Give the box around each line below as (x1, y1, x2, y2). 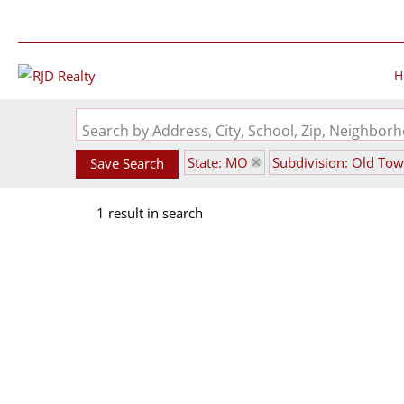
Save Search (90, 154, 164, 172)
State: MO (188, 153, 248, 171)
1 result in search (96, 204, 203, 222)
